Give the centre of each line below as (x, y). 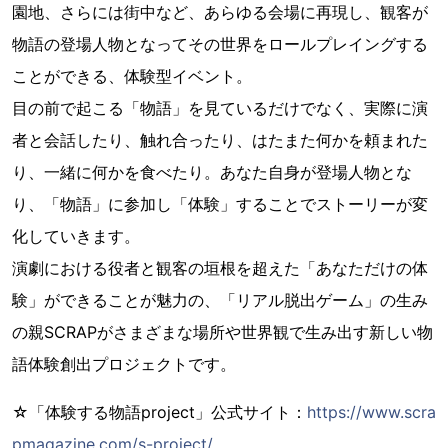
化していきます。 (76, 236)
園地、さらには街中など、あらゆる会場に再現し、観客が (220, 12)
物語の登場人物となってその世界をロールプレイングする (220, 44)
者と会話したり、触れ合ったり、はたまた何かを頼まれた (220, 140)
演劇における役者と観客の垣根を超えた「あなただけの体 (220, 268)
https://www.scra (371, 412)
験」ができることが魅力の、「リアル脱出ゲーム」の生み (220, 300)
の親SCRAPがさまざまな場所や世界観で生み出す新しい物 (222, 332)
